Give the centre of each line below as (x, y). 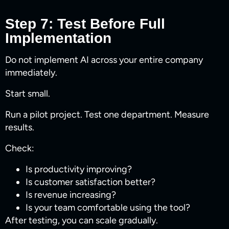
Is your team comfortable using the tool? (108, 208)
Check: (20, 148)
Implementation (58, 38)
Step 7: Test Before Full (85, 24)
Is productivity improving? (79, 169)
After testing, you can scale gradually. (82, 221)
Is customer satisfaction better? (90, 182)
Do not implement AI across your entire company (104, 60)
